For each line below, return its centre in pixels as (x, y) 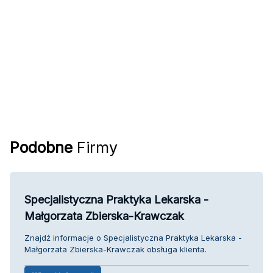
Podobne (41, 147)
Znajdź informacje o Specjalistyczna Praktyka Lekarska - (133, 237)
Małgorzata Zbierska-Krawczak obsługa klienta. (115, 249)
